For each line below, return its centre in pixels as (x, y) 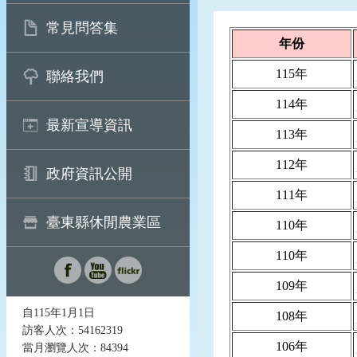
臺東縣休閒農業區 (104, 222)
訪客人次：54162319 (73, 330)
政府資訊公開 (89, 174)
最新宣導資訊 (89, 125)
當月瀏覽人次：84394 (75, 348)
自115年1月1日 (59, 313)
